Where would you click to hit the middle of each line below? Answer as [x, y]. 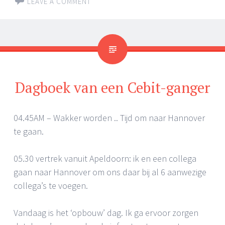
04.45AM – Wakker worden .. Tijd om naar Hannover [109, 118]
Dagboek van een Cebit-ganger [113, 88]
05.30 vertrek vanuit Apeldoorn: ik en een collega [105, 159]
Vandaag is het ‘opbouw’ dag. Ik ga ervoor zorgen [106, 213]
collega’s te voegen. [51, 186]
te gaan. [29, 132]
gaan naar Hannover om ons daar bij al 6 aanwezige [110, 172]
